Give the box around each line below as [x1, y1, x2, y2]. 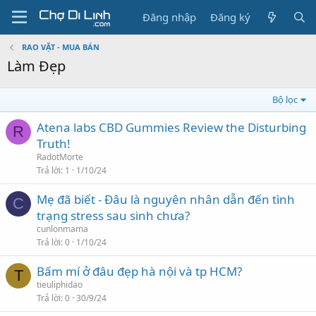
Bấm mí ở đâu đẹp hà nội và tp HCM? [37, 263, 242, 279]
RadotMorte [37, 151, 83, 163]
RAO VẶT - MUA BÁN [21, 42, 99, 52]
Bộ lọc [272, 93, 298, 106]
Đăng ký [210, 10, 251, 24]
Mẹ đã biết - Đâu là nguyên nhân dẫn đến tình [37, 191, 295, 207]
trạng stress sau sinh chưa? [37, 207, 190, 224]
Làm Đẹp [7, 56, 66, 75]
